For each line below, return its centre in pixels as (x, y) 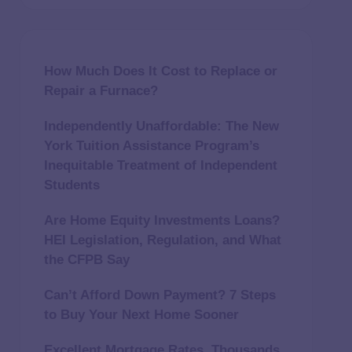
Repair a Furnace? (101, 91)
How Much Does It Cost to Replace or (160, 71)
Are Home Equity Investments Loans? (161, 220)
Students (71, 185)
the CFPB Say (86, 260)
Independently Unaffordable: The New (161, 126)
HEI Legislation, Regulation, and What (162, 240)
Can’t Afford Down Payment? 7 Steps (159, 295)
